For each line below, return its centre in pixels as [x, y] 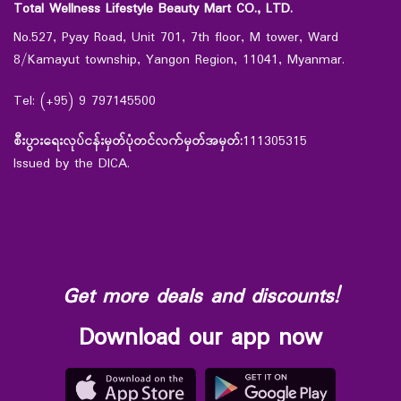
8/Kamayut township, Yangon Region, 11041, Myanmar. [179, 61]
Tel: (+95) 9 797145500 [85, 101]
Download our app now [200, 338]
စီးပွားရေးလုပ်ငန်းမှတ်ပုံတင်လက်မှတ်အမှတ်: [128, 142]
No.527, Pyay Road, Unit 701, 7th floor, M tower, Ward [176, 38]
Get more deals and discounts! [200, 297]
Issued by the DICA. [72, 165]
